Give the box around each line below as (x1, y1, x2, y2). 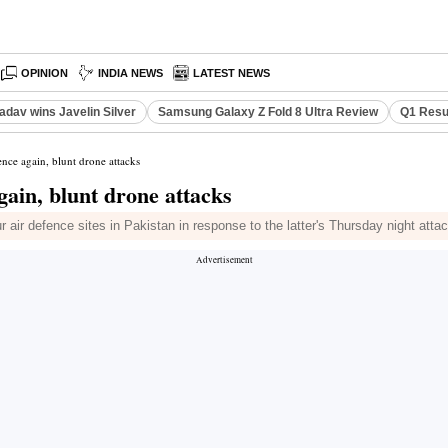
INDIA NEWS (98, 67, 164, 79)
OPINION (21, 67, 69, 79)
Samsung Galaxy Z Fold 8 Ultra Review (158, 105, 378, 119)
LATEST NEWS (193, 67, 271, 79)
